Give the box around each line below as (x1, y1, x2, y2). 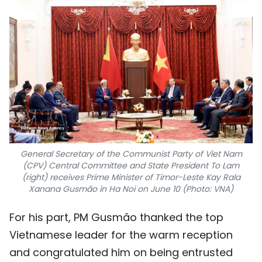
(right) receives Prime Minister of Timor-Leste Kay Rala (22, 171, 240, 184)
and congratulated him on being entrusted (9, 245, 233, 260)
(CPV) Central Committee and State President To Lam (23, 160, 239, 172)
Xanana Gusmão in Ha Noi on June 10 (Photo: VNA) (29, 183, 233, 195)
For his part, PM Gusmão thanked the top (9, 210, 223, 225)
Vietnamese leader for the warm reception (9, 227, 233, 243)
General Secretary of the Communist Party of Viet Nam (20, 148, 242, 160)
